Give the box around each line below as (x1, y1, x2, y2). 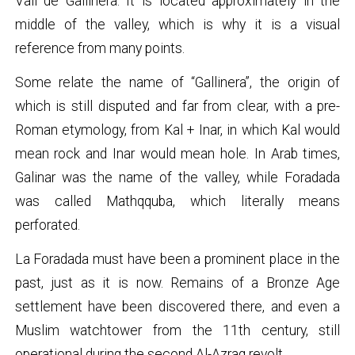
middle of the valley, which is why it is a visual (14, 16, 341, 32)
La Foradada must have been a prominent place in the (14, 251, 341, 268)
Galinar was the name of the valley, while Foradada (14, 169, 341, 185)
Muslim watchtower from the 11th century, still (14, 323, 341, 339)
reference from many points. (14, 40, 185, 56)
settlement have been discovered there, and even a (14, 299, 341, 315)
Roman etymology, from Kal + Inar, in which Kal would (14, 121, 341, 138)
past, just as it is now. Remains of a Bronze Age (14, 275, 341, 292)
